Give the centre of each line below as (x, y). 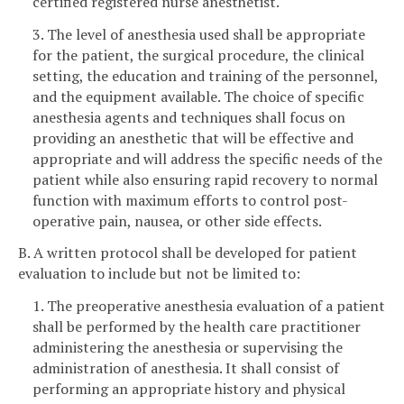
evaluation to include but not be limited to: (159, 274)
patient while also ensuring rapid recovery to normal (205, 179)
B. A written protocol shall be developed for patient (188, 253)
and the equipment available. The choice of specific (198, 96)
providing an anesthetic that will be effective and (193, 138)
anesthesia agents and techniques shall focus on (189, 117)
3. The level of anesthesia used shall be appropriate (199, 34)
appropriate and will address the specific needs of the (207, 158)
